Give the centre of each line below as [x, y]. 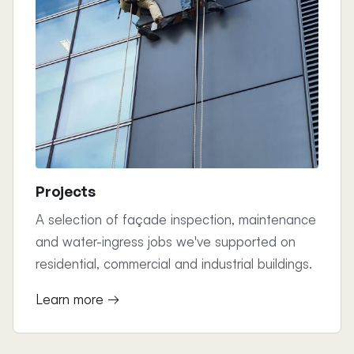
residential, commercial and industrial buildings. [174, 264]
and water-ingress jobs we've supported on [166, 242]
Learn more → [78, 299]
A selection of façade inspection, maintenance [176, 220]
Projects [66, 191]
